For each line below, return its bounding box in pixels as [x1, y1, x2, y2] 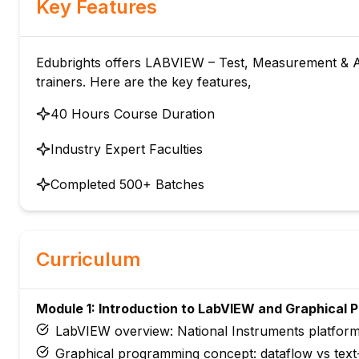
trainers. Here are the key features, [36, 74, 252, 90]
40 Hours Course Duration [50, 106, 215, 122]
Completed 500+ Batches [50, 176, 204, 192]
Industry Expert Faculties [50, 141, 203, 157]
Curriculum [36, 248, 141, 271]
